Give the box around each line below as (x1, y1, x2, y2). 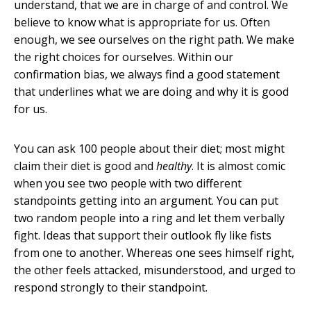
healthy (156, 158, 192, 174)
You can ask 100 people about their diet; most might (14, 141, 285, 156)
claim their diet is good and (14, 158, 156, 174)
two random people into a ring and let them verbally (14, 210, 285, 226)
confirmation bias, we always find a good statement (14, 67, 280, 82)
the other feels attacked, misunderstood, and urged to (14, 262, 296, 278)
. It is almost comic (192, 158, 285, 174)
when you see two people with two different (14, 176, 242, 191)
